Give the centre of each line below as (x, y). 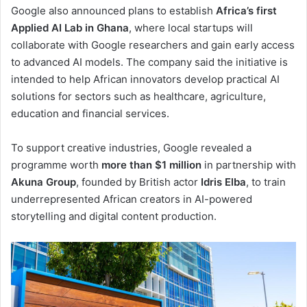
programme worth (56, 165)
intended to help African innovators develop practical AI (145, 79)
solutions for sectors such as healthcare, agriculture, (138, 97)
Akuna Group (44, 182)
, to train (266, 182)
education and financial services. (90, 114)
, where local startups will (191, 28)
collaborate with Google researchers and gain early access (153, 45)
